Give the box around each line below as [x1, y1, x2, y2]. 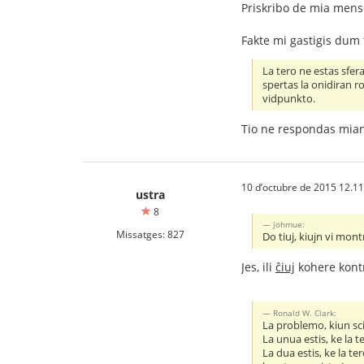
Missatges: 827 [115, 227, 184, 241]
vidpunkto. [262, 92, 316, 106]
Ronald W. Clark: [273, 306, 337, 318]
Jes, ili [241, 258, 275, 275]
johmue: [273, 218, 305, 230]
